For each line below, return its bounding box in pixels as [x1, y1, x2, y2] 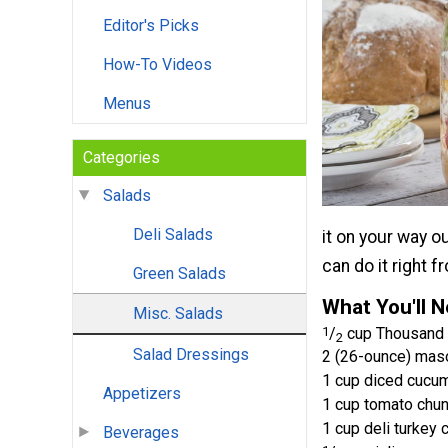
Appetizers [103, 384, 181, 404]
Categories [83, 148, 160, 168]
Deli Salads [133, 225, 213, 245]
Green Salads [133, 264, 226, 284]
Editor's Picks [103, 16, 199, 36]
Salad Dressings [133, 345, 249, 365]
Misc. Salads [133, 304, 223, 324]
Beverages [103, 423, 179, 443]
